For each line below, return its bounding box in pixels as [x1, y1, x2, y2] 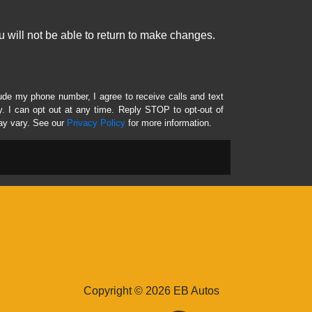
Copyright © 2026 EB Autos [84, 285, 219, 297]
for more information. [125, 118, 212, 129]
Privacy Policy [67, 118, 125, 129]
